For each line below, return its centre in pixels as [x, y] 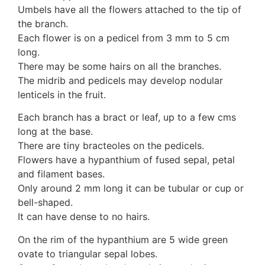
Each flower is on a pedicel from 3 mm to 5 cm [124, 38]
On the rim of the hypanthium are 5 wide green [123, 239]
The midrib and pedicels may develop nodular [120, 80]
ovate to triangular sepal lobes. [88, 253]
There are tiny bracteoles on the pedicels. [111, 146]
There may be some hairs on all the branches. [119, 66]
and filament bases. [61, 174]
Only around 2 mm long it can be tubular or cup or [131, 188]
